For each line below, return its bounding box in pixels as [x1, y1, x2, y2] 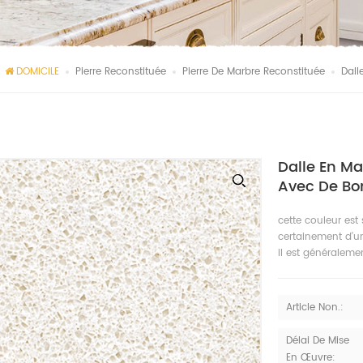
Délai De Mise [285, 333, 349, 348]
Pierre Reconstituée [75, 64, 166, 79]
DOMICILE [16, 64, 59, 79]
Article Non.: [285, 300, 344, 315]
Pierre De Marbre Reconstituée [182, 64, 325, 79]
